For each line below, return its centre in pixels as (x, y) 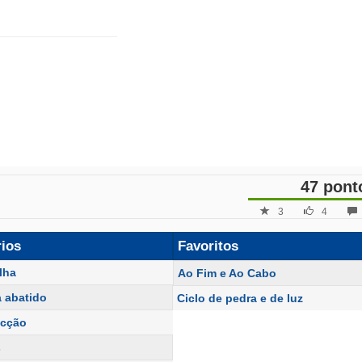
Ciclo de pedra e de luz (240, 298)
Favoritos (208, 246)
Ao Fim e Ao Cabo (227, 273)
